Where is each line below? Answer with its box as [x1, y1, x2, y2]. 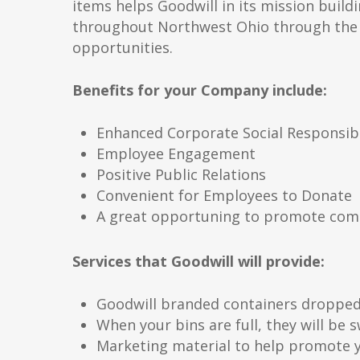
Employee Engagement [96, 144, 256, 163]
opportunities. [72, 38, 173, 57]
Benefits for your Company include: [72, 80, 327, 100]
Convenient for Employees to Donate [96, 186, 352, 205]
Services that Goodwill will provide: [72, 252, 325, 271]
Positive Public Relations [96, 165, 266, 184]
